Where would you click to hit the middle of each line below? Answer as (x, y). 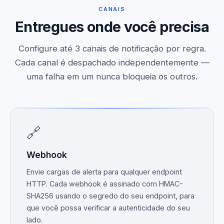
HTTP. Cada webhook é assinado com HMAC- (105, 183)
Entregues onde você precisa (112, 26)
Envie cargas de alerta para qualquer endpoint (104, 171)
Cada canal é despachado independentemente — (112, 62)
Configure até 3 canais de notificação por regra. (112, 48)
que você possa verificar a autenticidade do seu (108, 207)
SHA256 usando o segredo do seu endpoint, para (110, 195)
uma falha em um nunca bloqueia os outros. (112, 76)
